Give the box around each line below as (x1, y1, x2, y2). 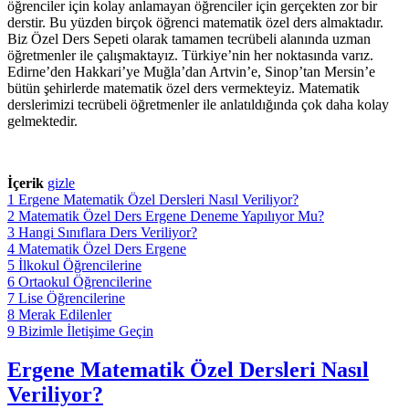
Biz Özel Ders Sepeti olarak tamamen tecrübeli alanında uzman (7, 30, 371, 47)
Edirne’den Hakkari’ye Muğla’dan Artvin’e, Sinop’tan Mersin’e (7, 63, 375, 79)
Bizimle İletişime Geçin (18, 322, 153, 339)
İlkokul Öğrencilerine (18, 257, 142, 273)
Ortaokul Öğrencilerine (18, 273, 152, 289)
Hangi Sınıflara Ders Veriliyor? (18, 224, 197, 240)
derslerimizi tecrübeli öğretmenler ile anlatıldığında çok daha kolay (7, 96, 389, 112)
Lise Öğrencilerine (18, 289, 125, 306)
